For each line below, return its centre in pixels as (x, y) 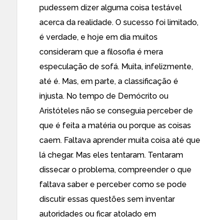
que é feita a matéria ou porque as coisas (115, 125)
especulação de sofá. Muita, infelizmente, (116, 67)
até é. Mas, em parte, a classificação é (109, 81)
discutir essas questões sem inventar (107, 199)
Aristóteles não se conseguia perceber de (116, 111)
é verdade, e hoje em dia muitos (98, 37)
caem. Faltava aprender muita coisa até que (120, 140)
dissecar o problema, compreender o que (115, 170)
